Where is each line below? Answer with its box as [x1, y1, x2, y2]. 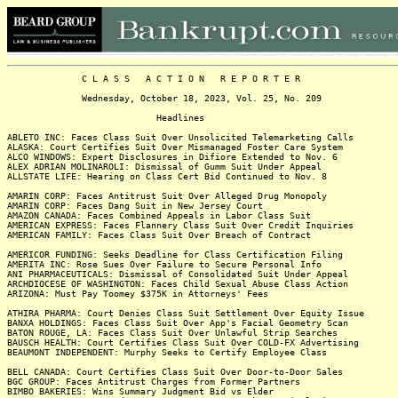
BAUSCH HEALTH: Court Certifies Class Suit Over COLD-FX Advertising [7, 338, 359, 347]
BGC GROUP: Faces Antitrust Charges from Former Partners [7, 377, 300, 386]
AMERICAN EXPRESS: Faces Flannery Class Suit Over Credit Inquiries [7, 220, 354, 230]
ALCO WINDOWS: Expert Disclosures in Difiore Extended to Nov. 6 [7, 152, 338, 162]
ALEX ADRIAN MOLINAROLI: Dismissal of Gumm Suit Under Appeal [7, 162, 322, 171]
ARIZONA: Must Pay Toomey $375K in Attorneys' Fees [7, 289, 268, 298]
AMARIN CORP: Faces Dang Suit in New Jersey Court [7, 201, 263, 211]
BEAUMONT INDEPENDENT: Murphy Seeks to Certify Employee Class [7, 347, 327, 357]
